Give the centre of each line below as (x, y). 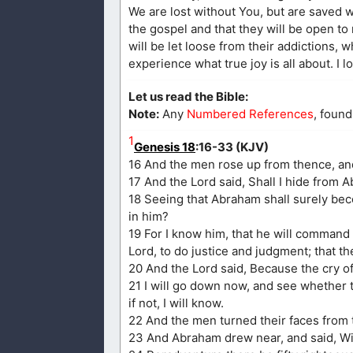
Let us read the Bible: (188, 97)
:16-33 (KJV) (232, 147)
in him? (149, 217)
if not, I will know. (176, 303)
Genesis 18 (165, 147)
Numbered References (250, 114)
